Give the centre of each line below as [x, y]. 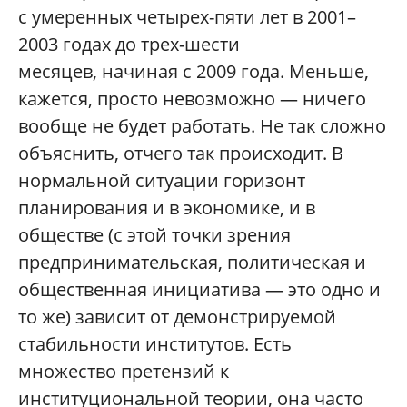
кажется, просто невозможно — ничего [192, 98]
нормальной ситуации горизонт [162, 180]
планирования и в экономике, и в [167, 207]
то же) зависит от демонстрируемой [177, 316]
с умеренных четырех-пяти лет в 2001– [187, 16]
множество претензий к [124, 371]
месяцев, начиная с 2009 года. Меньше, [194, 71]
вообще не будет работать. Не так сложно [202, 125]
